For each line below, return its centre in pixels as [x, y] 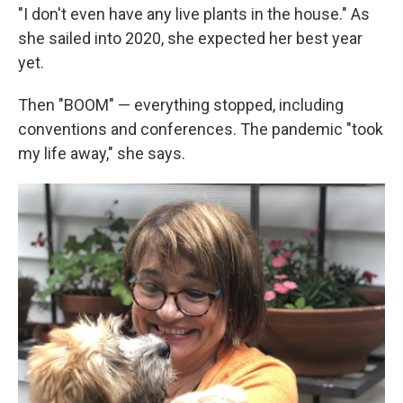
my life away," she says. [102, 153]
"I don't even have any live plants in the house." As [194, 14]
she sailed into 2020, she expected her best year [190, 38]
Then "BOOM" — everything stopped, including [181, 105]
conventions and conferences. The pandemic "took [201, 129]
